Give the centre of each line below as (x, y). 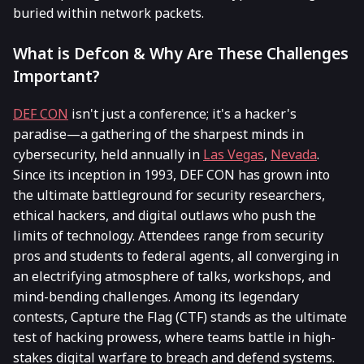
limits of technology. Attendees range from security (168, 236)
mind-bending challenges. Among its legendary (156, 297)
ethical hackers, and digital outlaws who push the (165, 216)
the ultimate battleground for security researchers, (169, 195)
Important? (56, 76)
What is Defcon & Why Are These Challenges (181, 54)
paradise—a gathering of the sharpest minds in (158, 134)
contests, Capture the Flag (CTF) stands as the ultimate (180, 317)
